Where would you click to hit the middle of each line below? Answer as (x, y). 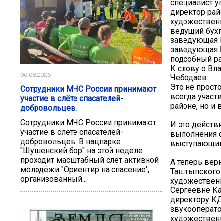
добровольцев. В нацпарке (71, 141)
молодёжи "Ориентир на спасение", (85, 169)
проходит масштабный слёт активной (90, 160)
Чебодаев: (189, 77)
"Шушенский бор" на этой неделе (81, 150)
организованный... (54, 179)
